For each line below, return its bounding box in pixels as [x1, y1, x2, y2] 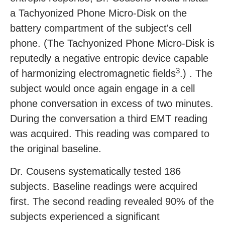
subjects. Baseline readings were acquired [10, 181, 197, 192]
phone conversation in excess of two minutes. [10, 98, 213, 109]
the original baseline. [10, 143, 101, 155]
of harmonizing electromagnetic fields [10, 68, 176, 79]
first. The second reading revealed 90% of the [10, 196, 214, 207]
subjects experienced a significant [10, 211, 160, 222]
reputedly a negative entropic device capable [10, 53, 208, 64]
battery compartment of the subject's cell [10, 23, 191, 34]
